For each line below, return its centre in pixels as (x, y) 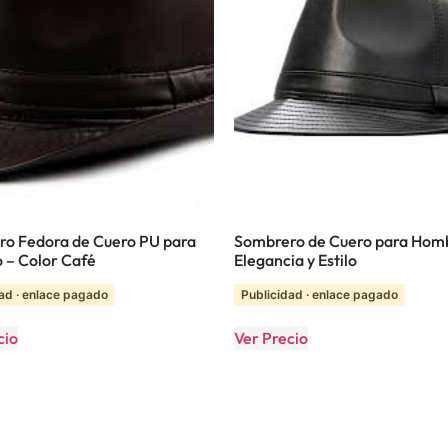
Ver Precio (271, 338)
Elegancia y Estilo (295, 260)
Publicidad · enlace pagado (319, 295)
